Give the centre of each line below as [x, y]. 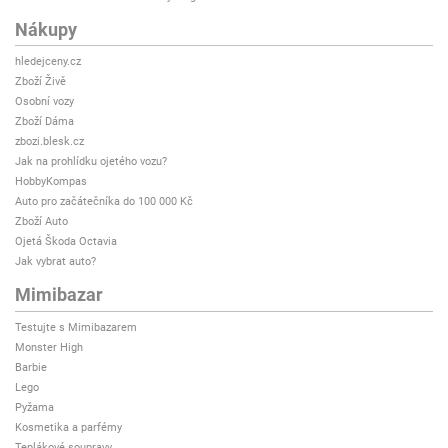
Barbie [31, 367]
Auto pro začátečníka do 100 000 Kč [104, 202]
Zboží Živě [40, 82]
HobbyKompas [51, 182]
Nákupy [46, 29]
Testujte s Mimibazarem [76, 327]
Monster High [49, 347]
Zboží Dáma [44, 122]
